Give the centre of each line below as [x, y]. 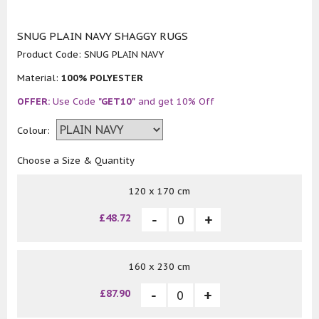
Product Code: [51, 55]
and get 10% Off [175, 102]
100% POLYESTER [102, 78]
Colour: [35, 131]
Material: [39, 78]
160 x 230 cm [159, 267]
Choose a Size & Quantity [76, 161]
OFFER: [33, 102]
